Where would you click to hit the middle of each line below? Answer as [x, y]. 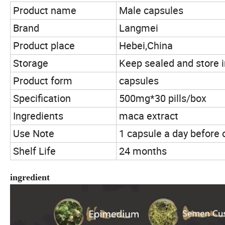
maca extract [149, 116]
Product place [44, 46]
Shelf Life [34, 151]
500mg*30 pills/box [163, 98]
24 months [143, 151]
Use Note [34, 134]
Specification [42, 98]
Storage [31, 63]
